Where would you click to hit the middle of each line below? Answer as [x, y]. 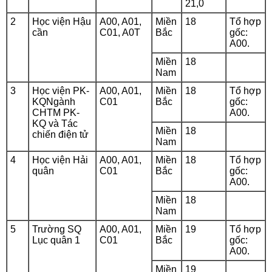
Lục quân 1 [56, 240]
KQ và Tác [55, 124]
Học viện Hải [60, 160]
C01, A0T [120, 32]
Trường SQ [57, 229]
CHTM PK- [56, 113]
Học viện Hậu [62, 22]
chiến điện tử [60, 134]
